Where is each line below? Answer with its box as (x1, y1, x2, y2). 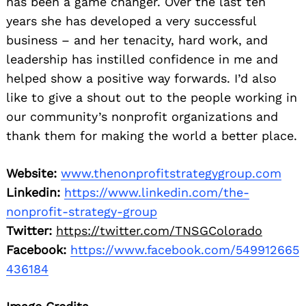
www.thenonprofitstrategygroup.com (61, 165, 281, 180)
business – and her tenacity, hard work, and (6, 32, 268, 47)
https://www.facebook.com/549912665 (70, 242, 299, 257)
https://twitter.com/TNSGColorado (56, 223, 262, 238)
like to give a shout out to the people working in (6, 89, 297, 105)
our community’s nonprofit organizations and (6, 109, 278, 124)
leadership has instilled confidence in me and (6, 51, 278, 66)
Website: (6, 165, 57, 180)
